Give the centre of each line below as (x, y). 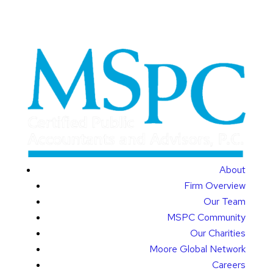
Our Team (225, 201)
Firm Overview (215, 185)
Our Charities (218, 233)
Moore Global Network (198, 249)
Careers (229, 264)
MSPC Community (207, 217)
